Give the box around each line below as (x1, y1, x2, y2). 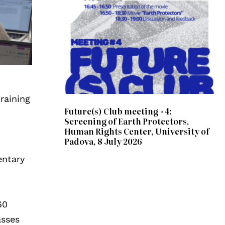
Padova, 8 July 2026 (64, 135, 143, 147)
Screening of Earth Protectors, (64, 115, 190, 127)
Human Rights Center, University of (64, 125, 210, 137)
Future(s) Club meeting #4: (64, 104, 172, 117)
